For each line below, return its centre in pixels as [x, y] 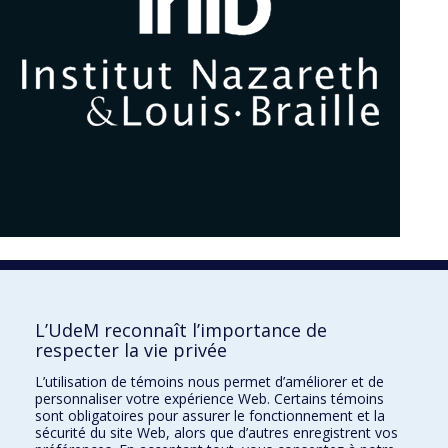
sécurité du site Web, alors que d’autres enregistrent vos [216, 432]
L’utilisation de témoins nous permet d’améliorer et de [209, 381]
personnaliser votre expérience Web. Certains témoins [209, 398]
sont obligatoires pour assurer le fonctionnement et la [210, 415]
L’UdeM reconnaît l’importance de [181, 330]
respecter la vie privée [131, 350]
